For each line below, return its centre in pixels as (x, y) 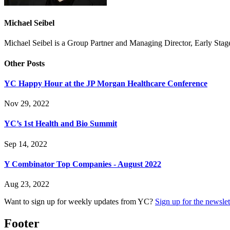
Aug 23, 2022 (27, 184)
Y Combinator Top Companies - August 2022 (83, 164)
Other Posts (24, 63)
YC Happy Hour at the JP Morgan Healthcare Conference (106, 83)
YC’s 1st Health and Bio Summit (61, 124)
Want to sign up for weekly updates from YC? (79, 202)
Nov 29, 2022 (27, 104)
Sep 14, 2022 (26, 144)
